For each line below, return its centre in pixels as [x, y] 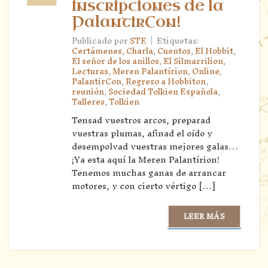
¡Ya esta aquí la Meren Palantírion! [146, 159]
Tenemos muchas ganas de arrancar [149, 172]
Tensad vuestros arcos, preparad [141, 120]
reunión [88, 92]
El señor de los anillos [115, 61]
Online [205, 71]
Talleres [88, 102]
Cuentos [174, 51]
